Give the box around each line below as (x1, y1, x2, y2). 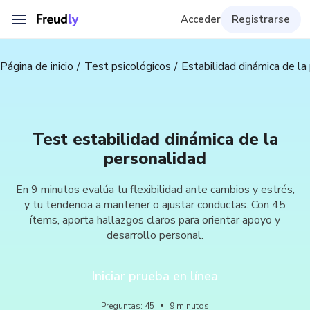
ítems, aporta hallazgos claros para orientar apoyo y (30, 212, 280, 228)
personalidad (104, 147, 206, 170)
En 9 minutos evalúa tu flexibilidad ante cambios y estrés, (15, 182, 295, 197)
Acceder (180, 12, 221, 26)
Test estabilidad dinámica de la (32, 128, 278, 150)
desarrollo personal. (107, 228, 203, 243)
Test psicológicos (84, 59, 171, 74)
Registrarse (231, 12, 290, 26)
